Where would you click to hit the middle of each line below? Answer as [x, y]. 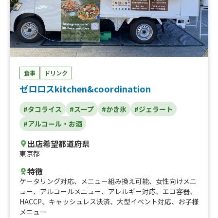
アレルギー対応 [132, 191]
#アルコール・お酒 [53, 124]
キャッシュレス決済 [79, 202]
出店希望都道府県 [58, 144]
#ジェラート [154, 109]
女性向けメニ [176, 181]
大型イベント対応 [144, 202]
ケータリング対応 [47, 181]
